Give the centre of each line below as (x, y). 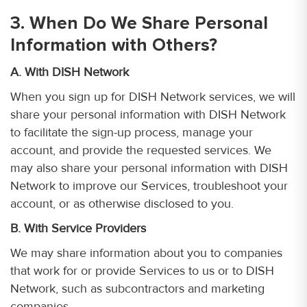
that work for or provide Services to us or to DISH (142, 271)
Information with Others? (114, 45)
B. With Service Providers (78, 228)
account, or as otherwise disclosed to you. (122, 204)
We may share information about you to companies (146, 253)
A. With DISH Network (70, 72)
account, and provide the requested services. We (141, 150)
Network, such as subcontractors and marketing (137, 288)
